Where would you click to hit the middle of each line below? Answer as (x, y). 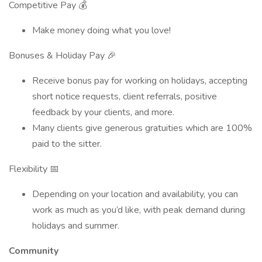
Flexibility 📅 (34, 169)
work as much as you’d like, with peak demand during (139, 210)
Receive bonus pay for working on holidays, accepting (140, 81)
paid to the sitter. (67, 144)
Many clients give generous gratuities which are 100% (142, 128)
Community (35, 251)
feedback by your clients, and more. (103, 112)
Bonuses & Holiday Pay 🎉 (63, 56)
